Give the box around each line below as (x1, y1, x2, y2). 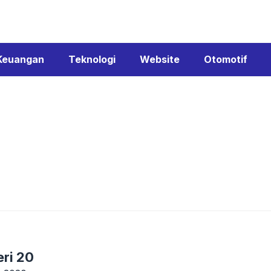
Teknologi (68, 53, 116, 65)
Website (140, 53, 180, 65)
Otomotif (204, 53, 247, 65)
